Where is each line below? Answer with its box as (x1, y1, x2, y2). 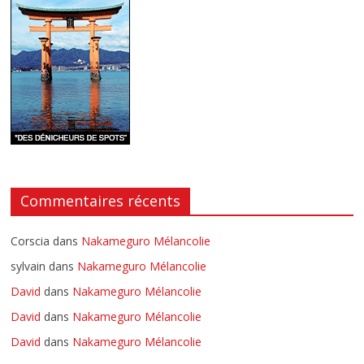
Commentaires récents (20, 191, 181, 211)
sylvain (11, 258, 46, 275)
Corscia (11, 233, 50, 249)
